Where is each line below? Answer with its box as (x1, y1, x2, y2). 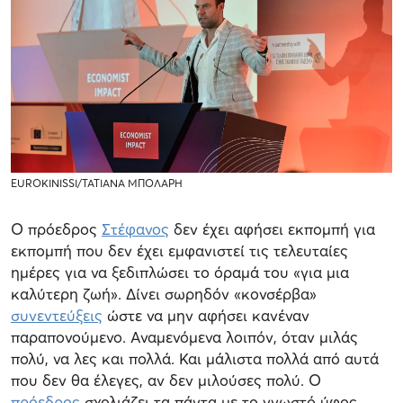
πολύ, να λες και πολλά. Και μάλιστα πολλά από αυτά (11, 349, 379, 369)
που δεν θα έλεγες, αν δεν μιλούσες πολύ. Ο (11, 371, 321, 390)
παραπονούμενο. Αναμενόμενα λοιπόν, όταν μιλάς (11, 327, 358, 347)
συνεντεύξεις (11, 306, 103, 326)
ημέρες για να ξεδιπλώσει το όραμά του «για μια (11, 263, 349, 282)
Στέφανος (102, 219, 169, 239)
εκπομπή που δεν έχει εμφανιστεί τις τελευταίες (11, 241, 348, 261)
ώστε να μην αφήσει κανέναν (103, 306, 309, 326)
